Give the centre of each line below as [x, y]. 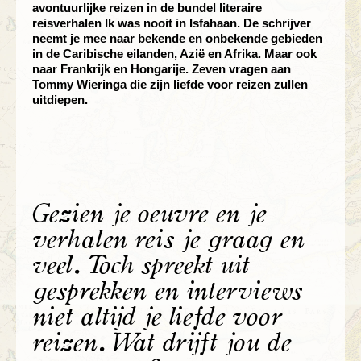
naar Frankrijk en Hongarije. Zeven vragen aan [162, 68]
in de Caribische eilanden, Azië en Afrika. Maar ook [174, 53]
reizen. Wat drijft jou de [162, 342]
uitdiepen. [60, 99]
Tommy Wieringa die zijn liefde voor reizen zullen [170, 84]
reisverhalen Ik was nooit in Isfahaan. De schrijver [172, 23]
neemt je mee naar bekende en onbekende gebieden [177, 38]
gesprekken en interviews [167, 290]
